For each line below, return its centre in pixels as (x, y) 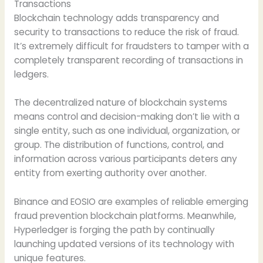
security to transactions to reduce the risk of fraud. (126, 32)
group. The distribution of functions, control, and (119, 145)
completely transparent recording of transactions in (128, 60)
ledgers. (31, 74)
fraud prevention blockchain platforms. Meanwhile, (125, 216)
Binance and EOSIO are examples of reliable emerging (131, 202)
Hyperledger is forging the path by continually (114, 230)
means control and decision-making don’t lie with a (127, 117)
